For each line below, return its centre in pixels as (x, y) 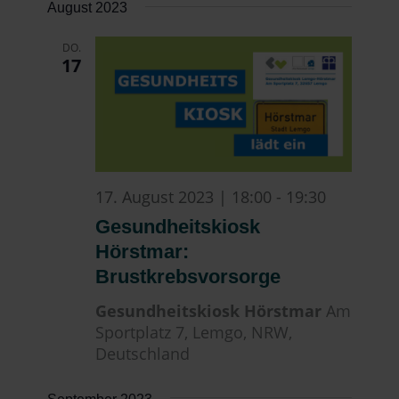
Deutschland (143, 353)
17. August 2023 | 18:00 (184, 196)
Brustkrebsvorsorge (188, 276)
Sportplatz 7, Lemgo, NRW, (194, 332)
